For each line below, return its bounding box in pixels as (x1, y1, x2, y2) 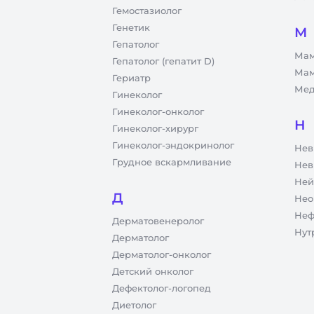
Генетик (112, 22, 150, 33)
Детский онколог (112, 266, 193, 277)
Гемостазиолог (112, 5, 182, 16)
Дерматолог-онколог (112, 249, 211, 260)
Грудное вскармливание (112, 156, 231, 168)
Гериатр (112, 72, 151, 83)
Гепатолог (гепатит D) (112, 55, 214, 67)
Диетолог (112, 299, 156, 310)
